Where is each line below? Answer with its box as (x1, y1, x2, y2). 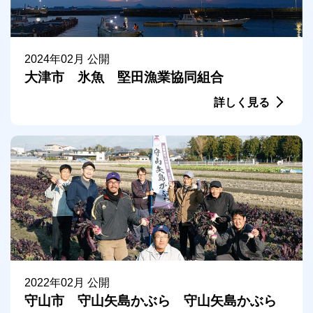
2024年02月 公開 (24, 52, 110, 65)
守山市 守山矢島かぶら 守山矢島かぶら (24, 293, 277, 308)
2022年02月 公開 (24, 276, 110, 289)
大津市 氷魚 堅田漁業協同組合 (24, 69, 224, 85)
